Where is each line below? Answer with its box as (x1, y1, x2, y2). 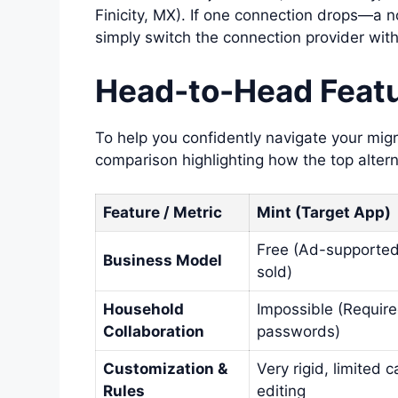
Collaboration (103, 322, 204, 341)
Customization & (103, 360, 227, 378)
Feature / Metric (103, 203, 222, 222)
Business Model (103, 251, 222, 270)
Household (103, 300, 184, 319)
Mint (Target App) (257, 203, 391, 222)
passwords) (257, 322, 340, 341)
